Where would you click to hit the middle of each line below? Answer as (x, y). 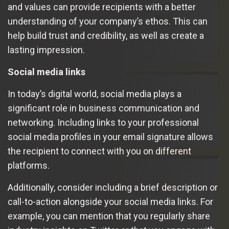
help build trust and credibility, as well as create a (106, 36)
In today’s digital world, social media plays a (95, 94)
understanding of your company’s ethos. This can (108, 21)
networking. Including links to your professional (103, 122)
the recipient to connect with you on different (99, 151)
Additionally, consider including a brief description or (113, 187)
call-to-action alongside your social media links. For (110, 202)
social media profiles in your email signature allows (110, 137)
